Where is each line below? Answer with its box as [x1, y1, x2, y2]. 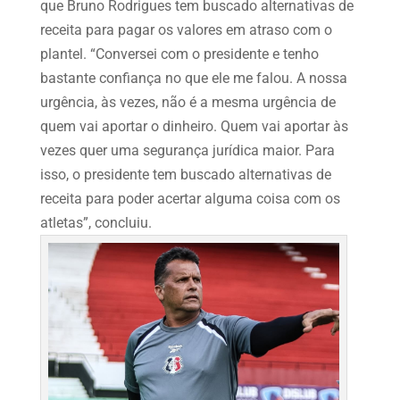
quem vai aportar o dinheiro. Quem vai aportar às [39, 118, 348, 136]
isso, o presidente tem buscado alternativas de [39, 166, 331, 184]
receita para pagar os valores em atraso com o [39, 21, 332, 39]
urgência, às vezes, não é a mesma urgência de [39, 94, 336, 112]
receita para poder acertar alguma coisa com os [39, 190, 340, 208]
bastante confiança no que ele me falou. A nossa [39, 70, 347, 87]
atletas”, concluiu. [39, 214, 155, 232]
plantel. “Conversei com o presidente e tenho [39, 46, 319, 63]
